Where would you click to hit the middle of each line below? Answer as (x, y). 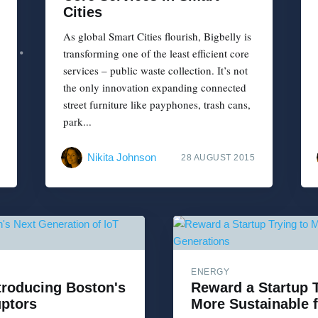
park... (77, 121)
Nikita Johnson (122, 158)
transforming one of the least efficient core (156, 53)
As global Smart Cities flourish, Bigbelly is (157, 36)
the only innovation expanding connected (155, 87)
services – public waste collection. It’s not (155, 70)
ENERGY (210, 272)
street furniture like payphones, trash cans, (157, 104)
